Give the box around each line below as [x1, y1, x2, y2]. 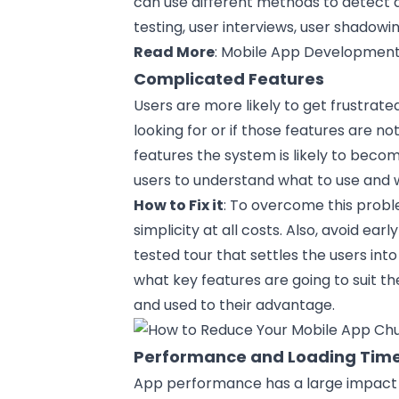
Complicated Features [134, 67, 325, 90]
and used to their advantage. [134, 294, 336, 315]
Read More [134, 41, 216, 62]
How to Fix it [134, 194, 224, 216]
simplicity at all [134, 219, 242, 240]
